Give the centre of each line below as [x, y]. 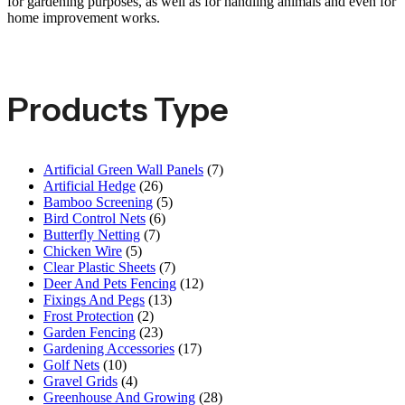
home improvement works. [84, 18]
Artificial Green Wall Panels [123, 170]
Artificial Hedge [89, 186]
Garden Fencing [89, 333]
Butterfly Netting [92, 235]
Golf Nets [71, 365]
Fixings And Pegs [94, 300]
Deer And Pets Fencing [110, 284]
